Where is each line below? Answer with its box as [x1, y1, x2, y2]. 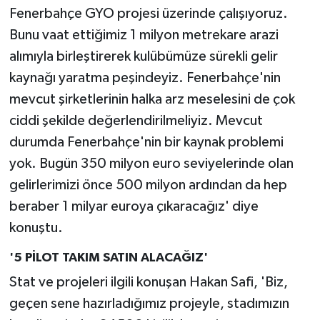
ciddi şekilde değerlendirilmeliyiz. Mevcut [9, 113, 263, 128]
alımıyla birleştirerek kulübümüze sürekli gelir [9, 49, 278, 64]
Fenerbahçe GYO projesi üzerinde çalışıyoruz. [9, 6, 288, 21]
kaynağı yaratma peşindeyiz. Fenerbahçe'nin [9, 70, 281, 85]
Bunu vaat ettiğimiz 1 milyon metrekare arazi [9, 27, 279, 42]
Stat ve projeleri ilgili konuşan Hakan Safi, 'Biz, [9, 275, 288, 290]
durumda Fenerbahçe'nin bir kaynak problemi [9, 134, 284, 149]
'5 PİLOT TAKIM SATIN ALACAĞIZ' [9, 251, 208, 264]
